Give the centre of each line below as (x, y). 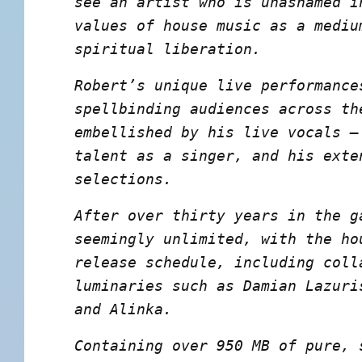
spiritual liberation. (167, 49)
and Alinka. (123, 309)
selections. (123, 179)
